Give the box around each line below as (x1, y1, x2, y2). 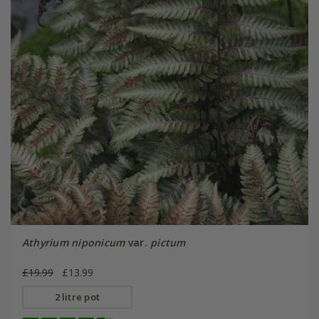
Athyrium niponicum (21, 235, 125, 249)
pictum (150, 235, 186, 249)
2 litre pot (54, 290, 100, 303)
